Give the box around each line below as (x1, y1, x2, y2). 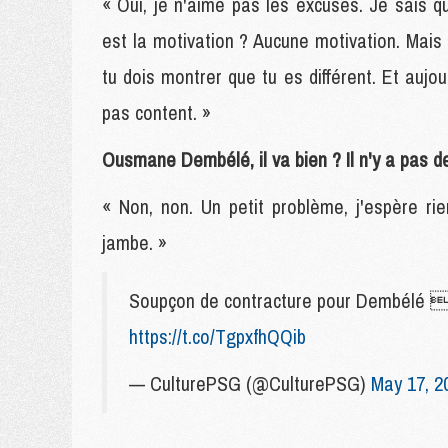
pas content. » (102, 99, 211, 126)
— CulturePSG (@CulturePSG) (129, 370, 371, 397)
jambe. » (102, 229, 167, 256)
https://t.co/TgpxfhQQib (129, 323, 306, 350)
